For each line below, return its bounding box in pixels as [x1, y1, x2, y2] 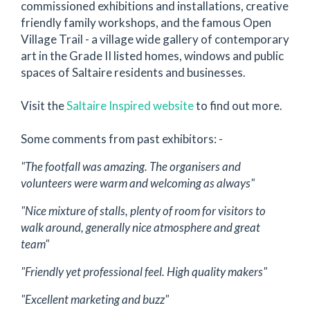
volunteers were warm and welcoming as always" [21, 176, 255, 190]
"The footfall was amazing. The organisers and [21, 159, 241, 174]
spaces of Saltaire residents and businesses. [21, 65, 246, 80]
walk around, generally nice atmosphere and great [21, 220, 260, 235]
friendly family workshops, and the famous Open [21, 15, 271, 30]
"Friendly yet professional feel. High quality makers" [21, 264, 267, 279]
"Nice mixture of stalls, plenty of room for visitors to [21, 203, 266, 218]
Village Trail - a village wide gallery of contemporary [21, 32, 289, 46]
